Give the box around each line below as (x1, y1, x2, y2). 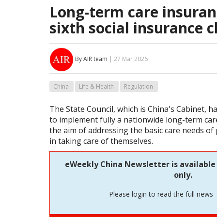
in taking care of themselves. (49, 136, 153, 147)
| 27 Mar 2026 (108, 55, 148, 63)
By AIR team (75, 55, 108, 63)
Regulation (124, 82, 153, 91)
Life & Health (79, 82, 114, 91)
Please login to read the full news (109, 189, 215, 199)
